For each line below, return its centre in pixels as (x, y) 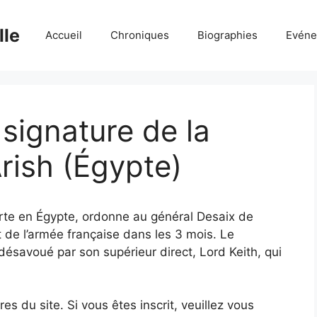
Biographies (227, 35)
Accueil (64, 35)
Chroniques (140, 35)
